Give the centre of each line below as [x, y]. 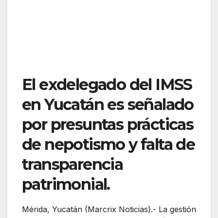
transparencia [73, 164]
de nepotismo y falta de [109, 145]
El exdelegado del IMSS [107, 85]
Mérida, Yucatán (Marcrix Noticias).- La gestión [109, 209]
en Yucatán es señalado [108, 105]
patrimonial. [66, 184]
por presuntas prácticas [108, 125]
